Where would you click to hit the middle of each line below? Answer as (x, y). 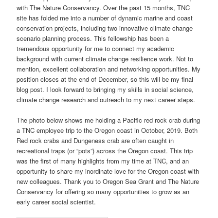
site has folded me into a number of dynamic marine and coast (105, 18)
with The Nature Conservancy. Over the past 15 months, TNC (103, 7)
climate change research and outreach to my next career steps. (106, 99)
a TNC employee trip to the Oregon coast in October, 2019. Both (107, 130)
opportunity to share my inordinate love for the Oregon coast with (108, 171)
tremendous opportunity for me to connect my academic (96, 48)
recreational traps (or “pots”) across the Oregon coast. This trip (105, 150)
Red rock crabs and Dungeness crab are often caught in (95, 140)
